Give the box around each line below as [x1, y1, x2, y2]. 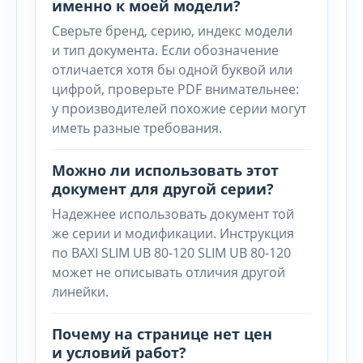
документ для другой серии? [52, 179, 274, 199]
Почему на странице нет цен [52, 324, 272, 344]
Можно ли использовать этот [52, 160, 279, 180]
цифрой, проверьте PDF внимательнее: [52, 80, 299, 98]
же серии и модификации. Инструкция [52, 224, 294, 242]
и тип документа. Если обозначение [52, 41, 279, 59]
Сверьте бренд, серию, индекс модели [52, 22, 293, 40]
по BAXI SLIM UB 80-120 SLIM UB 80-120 [52, 244, 291, 262]
